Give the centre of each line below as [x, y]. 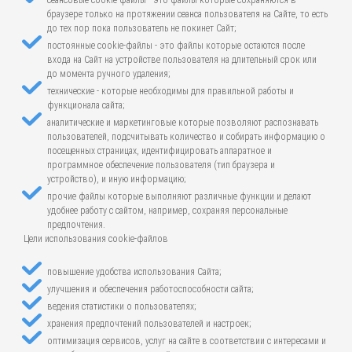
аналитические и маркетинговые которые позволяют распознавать [183, 123]
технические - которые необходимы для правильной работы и [170, 91]
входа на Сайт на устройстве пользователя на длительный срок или [182, 60]
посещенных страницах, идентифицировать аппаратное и [159, 151]
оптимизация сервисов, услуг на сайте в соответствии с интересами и [187, 341]
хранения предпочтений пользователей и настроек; [149, 324]
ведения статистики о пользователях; [122, 306]
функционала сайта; [86, 105]
